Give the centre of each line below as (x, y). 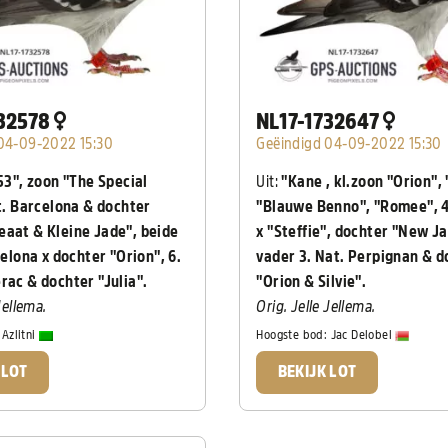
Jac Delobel (363, 335)
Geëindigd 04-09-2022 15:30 (349, 143)
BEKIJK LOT (317, 371)
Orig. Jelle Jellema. (316, 306)
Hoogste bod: (293, 335)
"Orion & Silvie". (311, 281)
